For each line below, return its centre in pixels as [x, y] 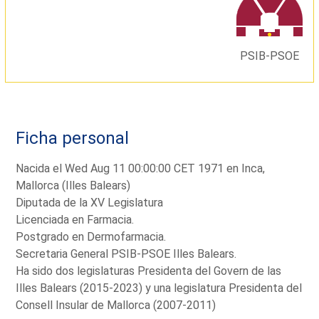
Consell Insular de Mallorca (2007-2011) [116, 305]
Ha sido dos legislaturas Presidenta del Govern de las [149, 271]
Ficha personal [73, 138]
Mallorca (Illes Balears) [73, 186]
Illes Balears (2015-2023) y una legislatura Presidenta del [159, 288]
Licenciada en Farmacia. [75, 220]
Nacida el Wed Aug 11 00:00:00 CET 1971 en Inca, [141, 169]
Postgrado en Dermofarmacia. [91, 237]
